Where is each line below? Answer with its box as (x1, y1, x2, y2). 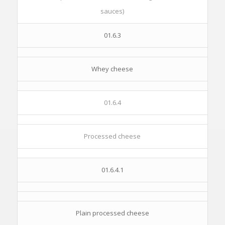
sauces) (100, 7, 125, 16)
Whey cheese (91, 64, 134, 73)
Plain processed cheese (75, 208, 149, 217)
